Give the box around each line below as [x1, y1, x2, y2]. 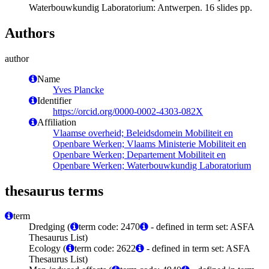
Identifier [37, 95, 71, 106]
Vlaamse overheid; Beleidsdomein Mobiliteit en [53, 127, 233, 138]
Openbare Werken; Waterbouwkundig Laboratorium [53, 160, 251, 171]
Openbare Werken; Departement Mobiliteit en [53, 149, 226, 160]
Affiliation [37, 116, 76, 127]
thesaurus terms [5, 183, 103, 199]
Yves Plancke [53, 84, 104, 95]
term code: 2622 [74, 243, 136, 254]
